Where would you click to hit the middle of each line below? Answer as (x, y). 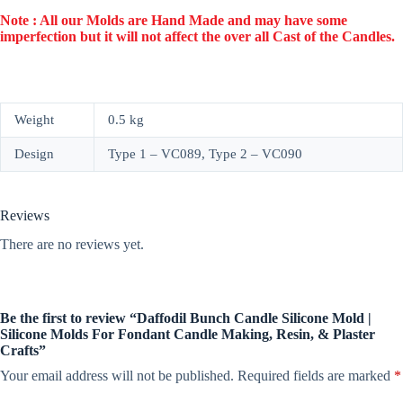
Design (34, 153)
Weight (34, 119)
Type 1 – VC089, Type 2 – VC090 (205, 153)
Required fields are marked (316, 376)
